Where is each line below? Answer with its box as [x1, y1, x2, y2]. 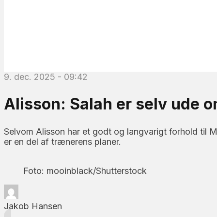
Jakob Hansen [4, 201, 62, 211]
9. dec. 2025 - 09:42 [4, 71, 88, 82]
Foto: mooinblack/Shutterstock [23, 165, 147, 176]
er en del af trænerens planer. [4, 136, 121, 147]
